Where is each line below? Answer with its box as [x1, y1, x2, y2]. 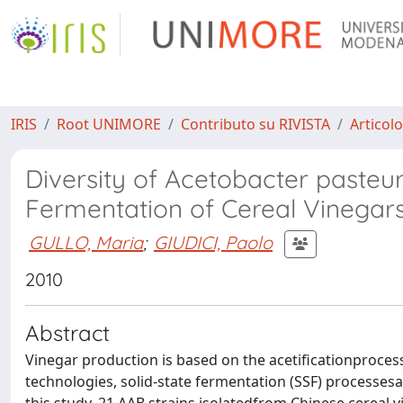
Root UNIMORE [57, 114, 161, 134]
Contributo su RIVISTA [181, 114, 330, 134]
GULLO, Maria [29, 230, 143, 254]
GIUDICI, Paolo [154, 230, 273, 254]
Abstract [25, 319, 110, 346]
